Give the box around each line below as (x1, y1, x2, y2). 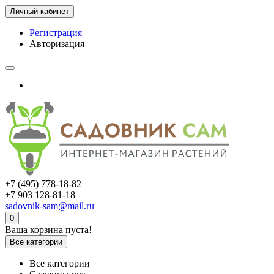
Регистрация (29, 28, 82, 38)
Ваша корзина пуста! (5, 224, 92, 235)
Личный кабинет (10, 7, 69, 16)
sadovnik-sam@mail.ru (5, 201, 94, 211)
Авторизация (29, 39, 84, 49)
